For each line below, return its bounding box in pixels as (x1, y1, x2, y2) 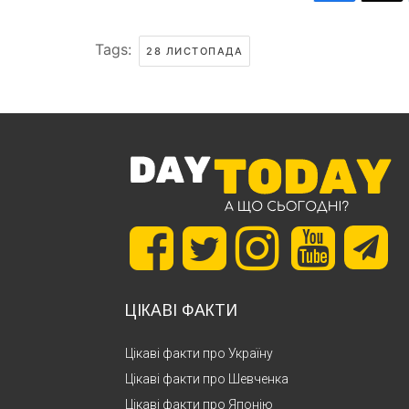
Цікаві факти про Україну (125, 345, 273, 361)
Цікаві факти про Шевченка (125, 371, 288, 386)
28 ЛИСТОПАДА (146, 44, 243, 58)
